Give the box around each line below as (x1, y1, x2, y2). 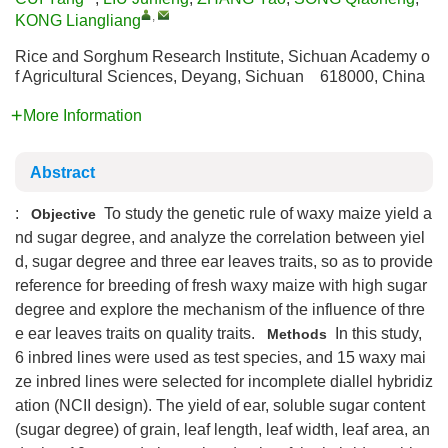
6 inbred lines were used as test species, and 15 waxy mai (15, 349, 426, 366)
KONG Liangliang (15, 12, 141, 29)
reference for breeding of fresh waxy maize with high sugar (15, 277, 427, 294)
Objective (31, 206, 96, 222)
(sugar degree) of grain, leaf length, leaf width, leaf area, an (15, 421, 430, 438)
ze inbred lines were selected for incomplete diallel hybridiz (15, 373, 433, 390)
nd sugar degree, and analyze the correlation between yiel (15, 229, 425, 246)
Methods (267, 326, 327, 342)
